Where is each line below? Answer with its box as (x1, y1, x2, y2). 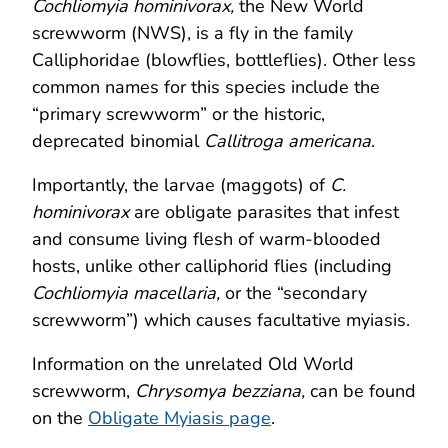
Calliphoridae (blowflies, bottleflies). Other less (32, 48, 416, 73)
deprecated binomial (32, 129, 204, 154)
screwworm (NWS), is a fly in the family (32, 21, 353, 46)
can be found (310, 379, 416, 404)
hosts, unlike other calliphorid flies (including (32, 254, 392, 279)
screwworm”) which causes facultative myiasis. (32, 308, 410, 333)
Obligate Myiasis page (88, 406, 271, 431)
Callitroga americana (204, 129, 371, 154)
